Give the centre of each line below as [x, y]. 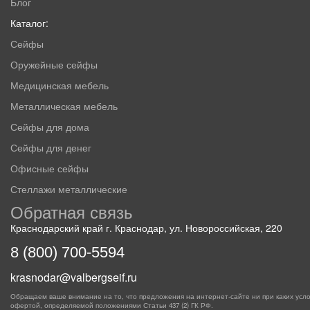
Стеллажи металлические [69, 189]
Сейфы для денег [51, 148]
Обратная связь [72, 212]
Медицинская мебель [60, 85]
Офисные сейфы [49, 168]
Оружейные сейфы [54, 65]
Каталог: [29, 23]
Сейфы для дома [50, 127]
